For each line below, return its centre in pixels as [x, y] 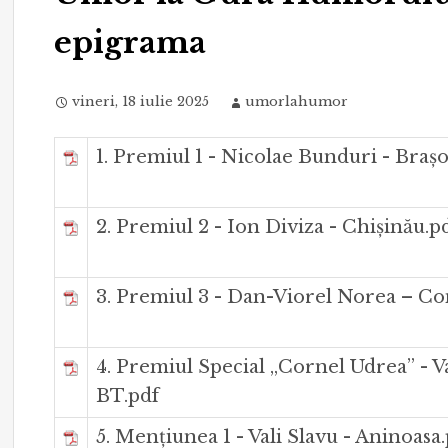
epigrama [130, 42]
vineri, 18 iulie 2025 [141, 101]
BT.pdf [128, 395]
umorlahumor [297, 101]
